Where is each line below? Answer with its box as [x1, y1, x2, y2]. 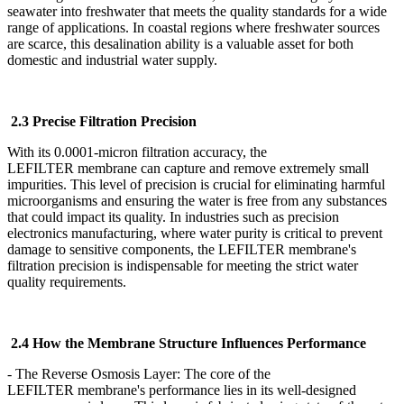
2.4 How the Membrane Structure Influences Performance [11, 335, 373, 351]
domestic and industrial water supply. [7, 51, 225, 68]
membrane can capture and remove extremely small [78, 160, 369, 176]
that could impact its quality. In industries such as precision [7, 208, 339, 225]
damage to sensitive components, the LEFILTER [7, 241, 285, 257]
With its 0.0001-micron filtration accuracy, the [7, 143, 267, 160]
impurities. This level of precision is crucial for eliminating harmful [7, 176, 385, 192]
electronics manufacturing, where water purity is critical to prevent [7, 225, 382, 241]
